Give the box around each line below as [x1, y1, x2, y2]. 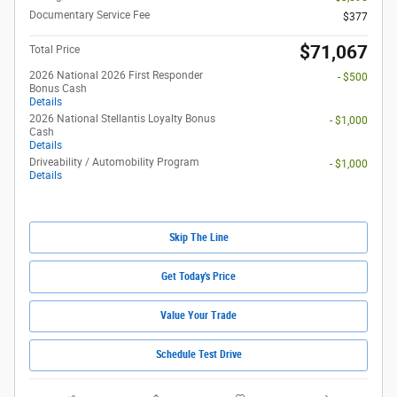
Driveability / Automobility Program [29, 156, 199, 168]
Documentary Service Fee [29, 9, 150, 21]
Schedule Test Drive [155, 348, 242, 362]
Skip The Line [168, 230, 229, 244]
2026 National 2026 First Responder [29, 69, 203, 82]
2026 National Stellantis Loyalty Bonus [29, 113, 215, 125]
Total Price [29, 43, 80, 56]
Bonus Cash [29, 82, 87, 95]
